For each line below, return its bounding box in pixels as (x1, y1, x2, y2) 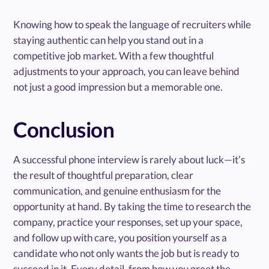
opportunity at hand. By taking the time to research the (13, 199, 252, 213)
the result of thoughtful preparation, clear (13, 168, 194, 181)
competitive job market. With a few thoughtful (13, 49, 214, 62)
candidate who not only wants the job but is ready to (13, 246, 240, 259)
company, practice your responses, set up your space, (13, 215, 243, 228)
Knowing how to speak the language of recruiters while (13, 17, 252, 31)
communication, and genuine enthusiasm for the (13, 184, 222, 197)
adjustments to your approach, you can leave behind (13, 64, 240, 77)
